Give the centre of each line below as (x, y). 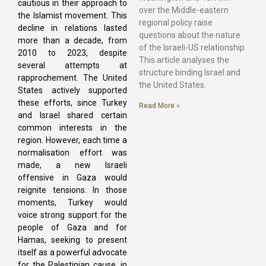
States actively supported (72, 90)
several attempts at (72, 65)
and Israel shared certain (72, 115)
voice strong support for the (72, 215)
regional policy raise (176, 22)
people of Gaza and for (72, 227)
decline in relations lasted (72, 28)
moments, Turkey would (72, 202)
